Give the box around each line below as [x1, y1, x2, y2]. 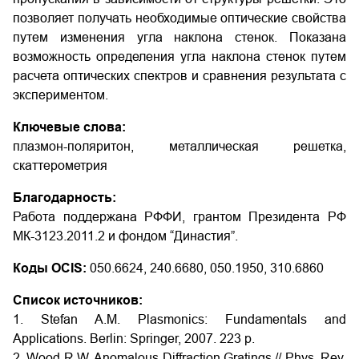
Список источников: [13, 293, 143, 307]
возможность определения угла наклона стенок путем [13, 50, 346, 63]
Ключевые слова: [13, 120, 126, 134]
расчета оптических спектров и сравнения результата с [13, 69, 346, 83]
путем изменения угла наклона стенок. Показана [13, 30, 346, 44]
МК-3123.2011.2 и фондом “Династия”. [13, 229, 238, 243]
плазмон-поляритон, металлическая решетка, [13, 139, 346, 153]
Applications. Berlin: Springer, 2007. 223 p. [13, 332, 255, 345]
